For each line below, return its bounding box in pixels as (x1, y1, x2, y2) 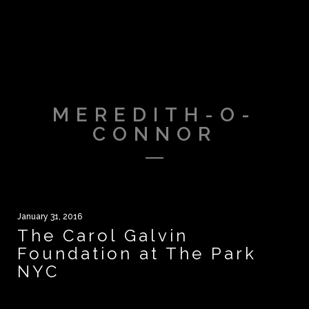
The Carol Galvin (17, 226, 188, 246)
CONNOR (92, 123, 217, 146)
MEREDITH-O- (52, 103, 257, 127)
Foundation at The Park (17, 243, 257, 264)
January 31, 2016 (17, 212, 82, 222)
